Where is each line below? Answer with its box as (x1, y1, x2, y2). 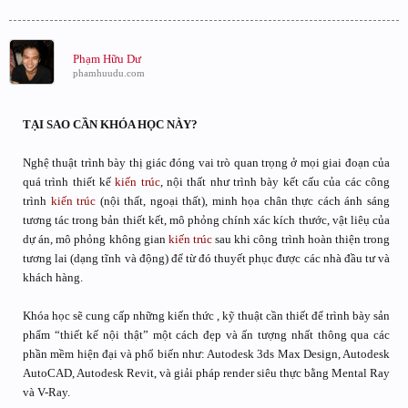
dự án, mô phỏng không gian (23, 232, 168, 246)
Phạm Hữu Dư (73, 52, 141, 66)
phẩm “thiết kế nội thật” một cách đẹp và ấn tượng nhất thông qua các (23, 328, 390, 342)
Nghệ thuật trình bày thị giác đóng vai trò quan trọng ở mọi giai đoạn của (23, 156, 390, 169)
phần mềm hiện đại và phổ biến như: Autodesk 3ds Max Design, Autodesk (23, 347, 390, 361)
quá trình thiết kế (23, 175, 116, 189)
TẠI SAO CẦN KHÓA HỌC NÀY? (23, 117, 198, 131)
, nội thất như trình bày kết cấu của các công (159, 175, 391, 189)
